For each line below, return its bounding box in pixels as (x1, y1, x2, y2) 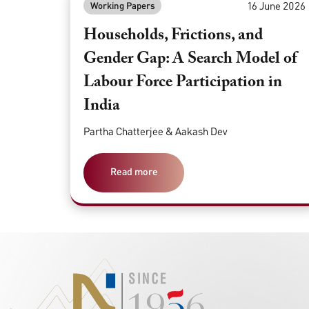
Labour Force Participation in (83, 74, 283, 91)
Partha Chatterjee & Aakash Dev (83, 124, 228, 137)
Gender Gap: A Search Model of (83, 51, 298, 68)
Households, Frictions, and (83, 28, 263, 44)
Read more (110, 165, 158, 177)
